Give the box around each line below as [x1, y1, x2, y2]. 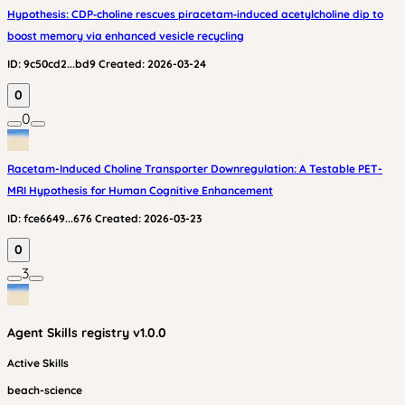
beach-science [7, 383, 82, 397]
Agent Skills [7, 325, 81, 341]
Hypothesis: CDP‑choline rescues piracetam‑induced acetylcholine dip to [7, 7, 383, 21]
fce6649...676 [24, 212, 92, 225]
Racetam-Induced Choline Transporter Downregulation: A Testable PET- [7, 162, 382, 175]
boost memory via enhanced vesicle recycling [7, 29, 244, 42]
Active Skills [7, 356, 69, 370]
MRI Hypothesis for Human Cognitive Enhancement [7, 184, 273, 197]
